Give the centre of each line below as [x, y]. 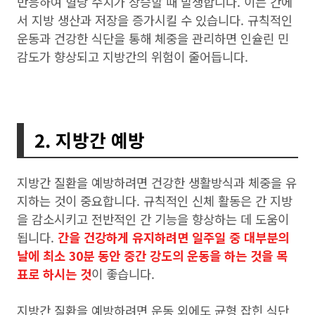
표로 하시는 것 [54, 274]
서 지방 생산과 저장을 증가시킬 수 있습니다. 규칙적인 [155, 20]
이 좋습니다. [125, 274]
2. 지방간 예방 [92, 140]
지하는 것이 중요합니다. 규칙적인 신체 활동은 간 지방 [155, 201]
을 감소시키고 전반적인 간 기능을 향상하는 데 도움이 [153, 219]
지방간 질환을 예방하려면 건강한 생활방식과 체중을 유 [157, 182]
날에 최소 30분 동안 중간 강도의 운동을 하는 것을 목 [152, 256]
